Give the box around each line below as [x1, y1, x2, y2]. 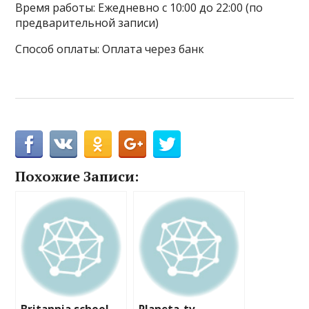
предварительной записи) [15, 15, 159, 30]
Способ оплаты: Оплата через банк [15, 41, 205, 57]
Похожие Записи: [15, 167, 139, 186]
